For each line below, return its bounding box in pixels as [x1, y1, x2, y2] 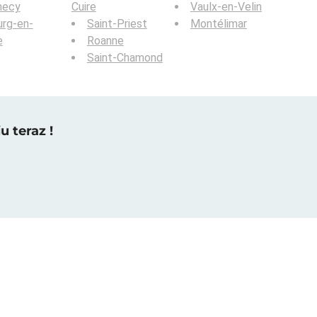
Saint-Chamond [86, 51, 163, 64]
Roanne [86, 34, 124, 47]
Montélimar [190, 17, 247, 30]
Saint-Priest [86, 17, 147, 30]
